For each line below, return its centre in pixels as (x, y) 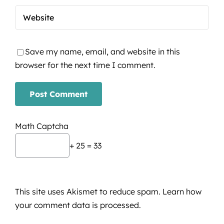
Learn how (182, 191)
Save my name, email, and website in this (102, 51)
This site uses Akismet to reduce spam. (88, 191)
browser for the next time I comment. (85, 65)
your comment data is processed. (78, 205)
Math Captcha (41, 126)
